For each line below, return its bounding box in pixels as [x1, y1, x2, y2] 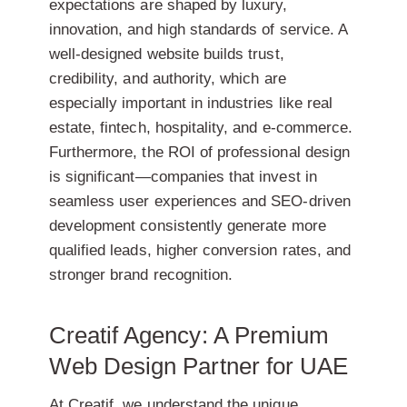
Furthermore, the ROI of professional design [48, 143, 351, 161]
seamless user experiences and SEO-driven [48, 192, 351, 210]
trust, [248, 45, 284, 63]
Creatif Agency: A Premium [48, 321, 330, 349]
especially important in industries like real [48, 94, 333, 112]
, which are [211, 69, 286, 87]
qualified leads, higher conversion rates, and [48, 241, 352, 259]
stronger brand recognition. [48, 265, 233, 283]
